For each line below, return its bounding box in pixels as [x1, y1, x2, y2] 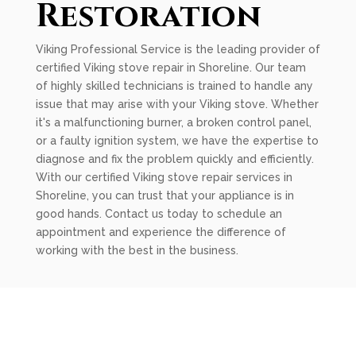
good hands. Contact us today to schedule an [35, 207, 282, 220]
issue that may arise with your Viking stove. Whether [35, 98, 319, 110]
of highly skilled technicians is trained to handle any [35, 79, 313, 92]
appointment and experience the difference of [35, 226, 286, 238]
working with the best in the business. [35, 244, 238, 257]
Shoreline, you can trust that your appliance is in [35, 189, 294, 202]
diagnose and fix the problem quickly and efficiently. [35, 153, 314, 165]
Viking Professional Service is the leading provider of [35, 43, 320, 56]
